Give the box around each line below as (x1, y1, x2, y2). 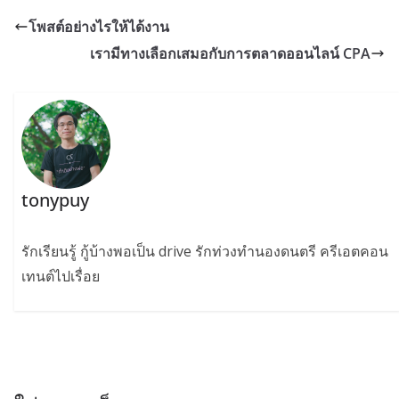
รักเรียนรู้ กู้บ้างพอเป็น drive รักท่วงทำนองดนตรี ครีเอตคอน (21, 241, 389, 262)
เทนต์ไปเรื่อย (21, 266, 101, 287)
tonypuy (21, 188, 90, 213)
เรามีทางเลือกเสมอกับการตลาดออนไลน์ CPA (90, 44, 370, 64)
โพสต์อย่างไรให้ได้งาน (28, 17, 169, 37)
